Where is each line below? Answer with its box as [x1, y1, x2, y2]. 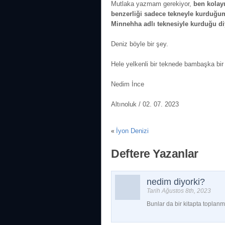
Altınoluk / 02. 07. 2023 [111, 100, 179, 108]
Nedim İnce [111, 80, 144, 88]
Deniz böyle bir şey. [111, 40, 168, 48]
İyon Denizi [116, 127, 149, 135]
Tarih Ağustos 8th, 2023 [147, 187, 211, 194]
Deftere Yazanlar [111, 147, 198, 160]
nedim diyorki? [147, 177, 205, 187]
